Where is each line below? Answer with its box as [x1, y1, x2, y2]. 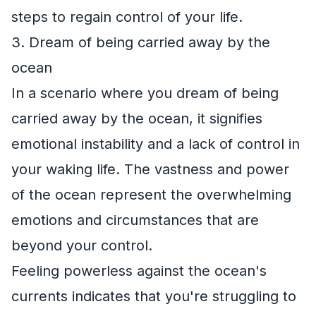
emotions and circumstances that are [11, 211, 259, 229]
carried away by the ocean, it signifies [11, 109, 262, 127]
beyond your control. [11, 236, 152, 254]
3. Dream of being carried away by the [11, 33, 270, 51]
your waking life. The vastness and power [11, 160, 289, 178]
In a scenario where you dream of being [11, 84, 279, 102]
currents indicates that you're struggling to [11, 287, 296, 305]
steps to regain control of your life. [11, 8, 243, 25]
